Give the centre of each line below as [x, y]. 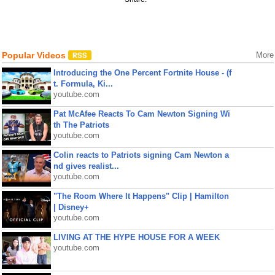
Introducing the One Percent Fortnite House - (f [142, 73]
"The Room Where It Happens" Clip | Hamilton [141, 196]
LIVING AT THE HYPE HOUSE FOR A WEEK [136, 237]
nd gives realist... [86, 166]
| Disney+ [71, 207]
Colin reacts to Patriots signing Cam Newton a [141, 155]
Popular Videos [35, 55]
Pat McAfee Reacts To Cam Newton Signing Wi [141, 114]
